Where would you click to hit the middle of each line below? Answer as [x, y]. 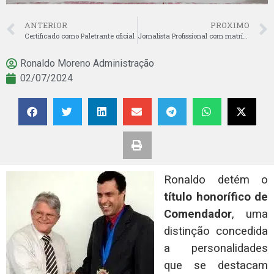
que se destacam [216, 266]
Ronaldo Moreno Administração [87, 64]
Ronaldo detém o [216, 180]
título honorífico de [216, 197]
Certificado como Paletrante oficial [80, 36]
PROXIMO [230, 25]
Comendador [198, 214]
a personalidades [216, 249]
